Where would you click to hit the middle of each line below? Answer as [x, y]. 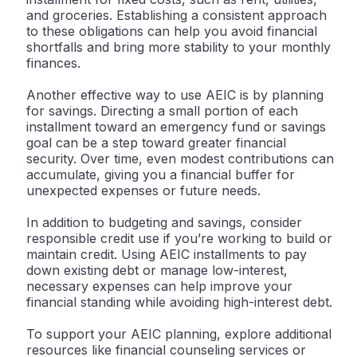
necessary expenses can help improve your [159, 286]
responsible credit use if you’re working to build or [179, 239]
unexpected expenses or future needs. [143, 191]
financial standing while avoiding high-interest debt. [179, 302]
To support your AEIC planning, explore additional [179, 334]
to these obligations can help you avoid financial [172, 31]
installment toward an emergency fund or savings [176, 127]
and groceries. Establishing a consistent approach [177, 16]
